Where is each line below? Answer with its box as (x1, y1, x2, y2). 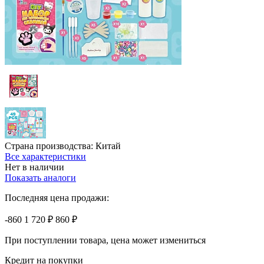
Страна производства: (5, 140, 95, 151)
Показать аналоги (5, 172, 76, 183)
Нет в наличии (5, 161, 64, 172)
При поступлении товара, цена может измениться (5, 235, 206, 245)
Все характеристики (5, 151, 86, 161)
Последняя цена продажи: (5, 192, 109, 203)
